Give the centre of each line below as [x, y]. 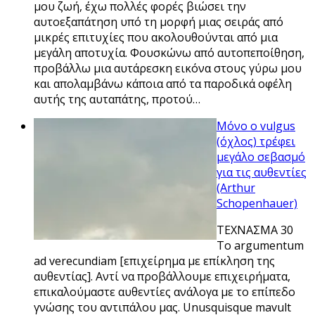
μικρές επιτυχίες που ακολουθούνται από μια [156, 37]
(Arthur [236, 187]
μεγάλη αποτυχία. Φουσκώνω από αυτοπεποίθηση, [169, 52]
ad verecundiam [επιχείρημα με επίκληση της [154, 261]
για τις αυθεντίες [262, 172]
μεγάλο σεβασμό [261, 156]
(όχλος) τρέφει [256, 141]
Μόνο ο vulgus [256, 126]
